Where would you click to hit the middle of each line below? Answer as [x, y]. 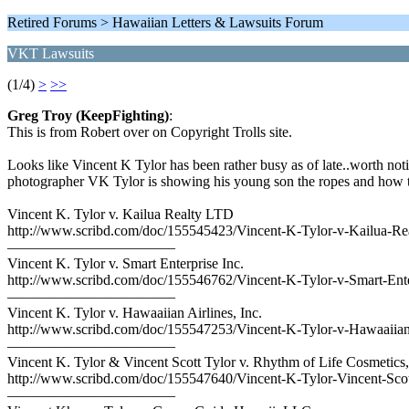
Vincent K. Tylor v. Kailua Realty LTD [121, 214]
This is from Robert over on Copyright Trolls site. [150, 132]
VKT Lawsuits [51, 53]
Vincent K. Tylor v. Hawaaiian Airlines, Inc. [135, 313]
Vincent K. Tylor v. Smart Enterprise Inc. [126, 263]
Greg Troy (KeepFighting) [88, 115]
